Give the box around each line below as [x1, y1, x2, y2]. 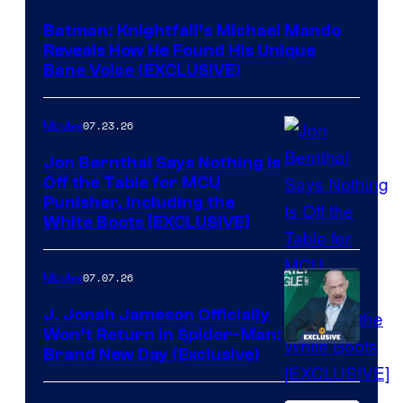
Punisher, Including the [43, 193, 235, 213]
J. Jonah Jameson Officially [43, 305, 270, 326]
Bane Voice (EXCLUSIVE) [43, 60, 241, 81]
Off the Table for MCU [43, 173, 220, 193]
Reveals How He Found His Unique [43, 40, 316, 61]
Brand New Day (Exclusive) [43, 345, 260, 365]
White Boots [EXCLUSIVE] [43, 212, 250, 233]
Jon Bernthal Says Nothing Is [43, 153, 281, 174]
